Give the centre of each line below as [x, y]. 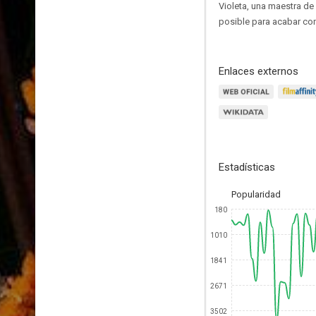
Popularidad [256, 194]
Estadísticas [247, 167]
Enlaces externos [259, 71]
